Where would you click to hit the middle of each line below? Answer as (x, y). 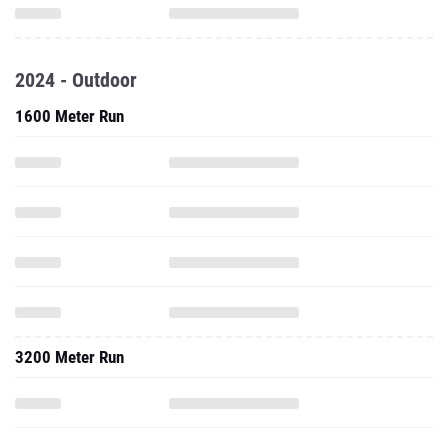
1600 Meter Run (69, 116)
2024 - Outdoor (76, 80)
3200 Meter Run (69, 357)
